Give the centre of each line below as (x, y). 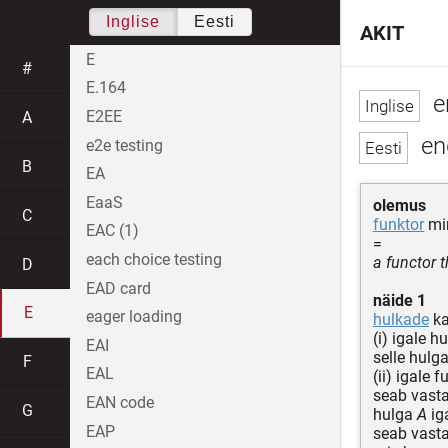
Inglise (132, 21)
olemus (399, 205)
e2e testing (124, 145)
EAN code (120, 402)
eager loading (134, 317)
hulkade (401, 319)
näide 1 (399, 300)
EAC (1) (112, 231)
